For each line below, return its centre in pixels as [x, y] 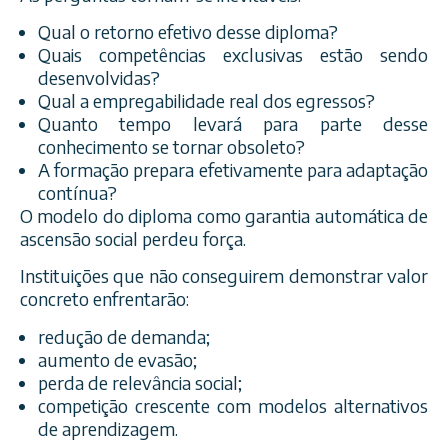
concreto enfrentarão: [104, 299]
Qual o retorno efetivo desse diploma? [188, 31]
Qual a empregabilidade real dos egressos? [206, 100]
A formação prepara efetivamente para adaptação [233, 169]
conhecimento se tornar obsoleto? [171, 146]
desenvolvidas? [99, 77]
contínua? [77, 192]
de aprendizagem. [108, 428]
